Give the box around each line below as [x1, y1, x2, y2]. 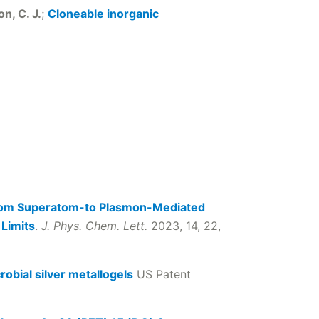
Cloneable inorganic [48, 6, 159, 21]
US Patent [133, 267, 191, 281]
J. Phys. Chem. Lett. [41, 219, 147, 233]
